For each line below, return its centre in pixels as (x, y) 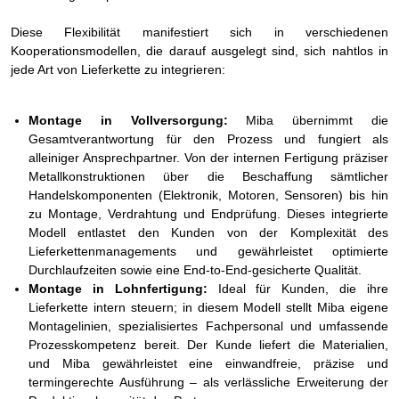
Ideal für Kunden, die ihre (303, 288)
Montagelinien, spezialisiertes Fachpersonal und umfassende (208, 326)
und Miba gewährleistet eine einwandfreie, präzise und (208, 363)
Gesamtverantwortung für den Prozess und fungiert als (208, 138)
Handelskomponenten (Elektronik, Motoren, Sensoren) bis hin (208, 195)
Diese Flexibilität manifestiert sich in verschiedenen (199, 32)
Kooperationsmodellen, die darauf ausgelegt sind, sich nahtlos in (199, 50)
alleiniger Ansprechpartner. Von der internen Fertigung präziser (208, 157)
